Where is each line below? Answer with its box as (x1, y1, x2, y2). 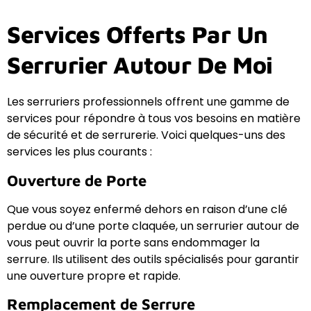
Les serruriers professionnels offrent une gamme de (7, 94, 289, 110)
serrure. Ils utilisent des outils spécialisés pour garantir (7, 251, 299, 267)
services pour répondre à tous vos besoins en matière (7, 110, 301, 127)
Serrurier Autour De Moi (7, 51, 273, 79)
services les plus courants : (7, 144, 152, 160)
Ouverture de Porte (7, 171, 146, 190)
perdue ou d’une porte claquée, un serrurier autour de (7, 217, 299, 234)
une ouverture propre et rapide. (7, 267, 180, 284)
